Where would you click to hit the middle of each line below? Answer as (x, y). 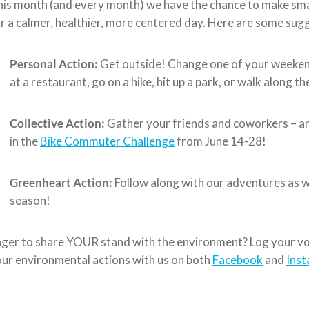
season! (30, 200)
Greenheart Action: (62, 182)
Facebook (238, 259)
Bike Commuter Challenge (107, 141)
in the (25, 141)
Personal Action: (55, 63)
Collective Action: (58, 123)
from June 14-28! (220, 141)
